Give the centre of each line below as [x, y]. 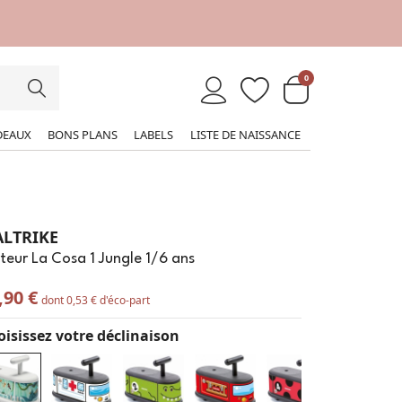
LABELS [153, 134]
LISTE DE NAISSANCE [245, 134]
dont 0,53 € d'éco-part [95, 300]
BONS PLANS [82, 134]
